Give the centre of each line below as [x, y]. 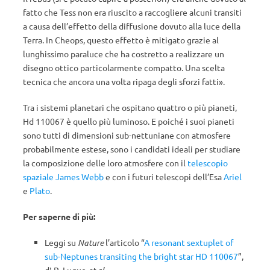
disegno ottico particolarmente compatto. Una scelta [124, 67]
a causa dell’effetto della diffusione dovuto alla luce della [132, 26]
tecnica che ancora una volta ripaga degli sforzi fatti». [124, 81]
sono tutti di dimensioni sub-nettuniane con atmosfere [127, 135]
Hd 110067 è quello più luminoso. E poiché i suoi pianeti [129, 121]
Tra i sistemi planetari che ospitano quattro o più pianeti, [130, 107]
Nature [91, 243]
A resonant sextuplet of [189, 242]
